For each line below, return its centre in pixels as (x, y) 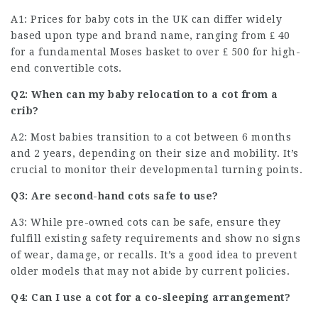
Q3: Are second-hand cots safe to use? (115, 196)
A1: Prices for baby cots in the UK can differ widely (146, 19)
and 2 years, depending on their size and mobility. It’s (155, 153)
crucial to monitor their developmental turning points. (157, 169)
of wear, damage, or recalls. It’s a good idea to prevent (154, 254)
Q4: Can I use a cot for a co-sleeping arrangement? (150, 297)
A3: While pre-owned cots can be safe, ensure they (146, 222)
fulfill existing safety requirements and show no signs (155, 238)
